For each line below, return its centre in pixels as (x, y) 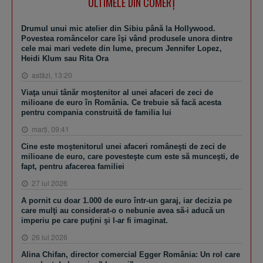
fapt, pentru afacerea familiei (73, 167)
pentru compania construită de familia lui (96, 113)
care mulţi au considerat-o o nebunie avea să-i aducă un (123, 211)
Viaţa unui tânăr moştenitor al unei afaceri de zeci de (117, 93)
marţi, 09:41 (50, 129)
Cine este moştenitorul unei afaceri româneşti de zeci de (124, 147)
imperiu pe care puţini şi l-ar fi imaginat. (95, 221)
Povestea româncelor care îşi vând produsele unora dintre (127, 39)
